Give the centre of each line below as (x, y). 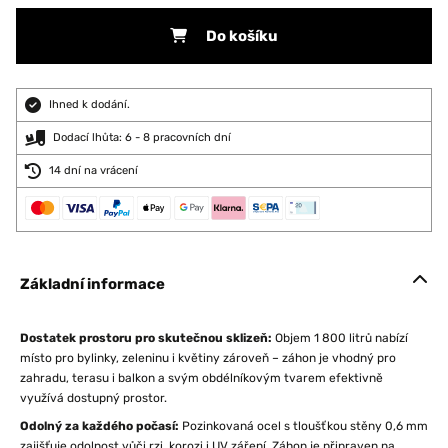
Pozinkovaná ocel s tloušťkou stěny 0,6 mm (303, 426)
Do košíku (242, 36)
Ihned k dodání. (89, 104)
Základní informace (92, 284)
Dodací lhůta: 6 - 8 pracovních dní (142, 137)
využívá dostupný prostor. (93, 398)
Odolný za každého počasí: (99, 426)
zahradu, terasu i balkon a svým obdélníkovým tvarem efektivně (201, 378)
